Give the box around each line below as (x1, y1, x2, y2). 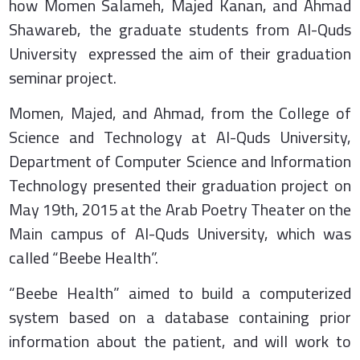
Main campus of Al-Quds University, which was (9, 218, 351, 248)
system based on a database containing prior (9, 301, 351, 332)
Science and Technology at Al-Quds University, (9, 121, 351, 152)
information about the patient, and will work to (9, 325, 351, 356)
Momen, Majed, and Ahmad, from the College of (9, 97, 351, 128)
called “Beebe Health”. (9, 242, 159, 272)
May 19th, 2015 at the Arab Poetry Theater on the (9, 194, 351, 224)
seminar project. (9, 62, 117, 92)
